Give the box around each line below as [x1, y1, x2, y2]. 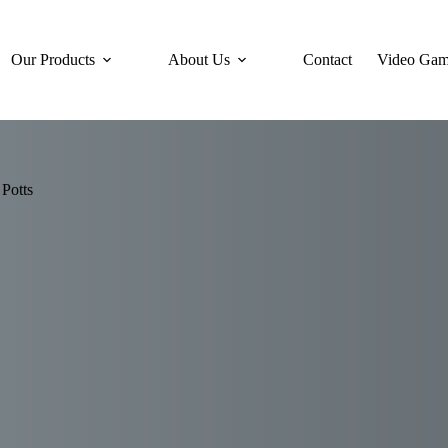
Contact [303, 51, 353, 68]
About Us [168, 51, 231, 68]
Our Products [11, 51, 96, 68]
